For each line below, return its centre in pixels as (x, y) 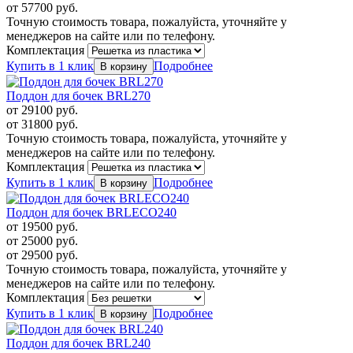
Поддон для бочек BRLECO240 (91, 213)
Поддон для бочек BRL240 (78, 344)
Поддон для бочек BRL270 (78, 96)
